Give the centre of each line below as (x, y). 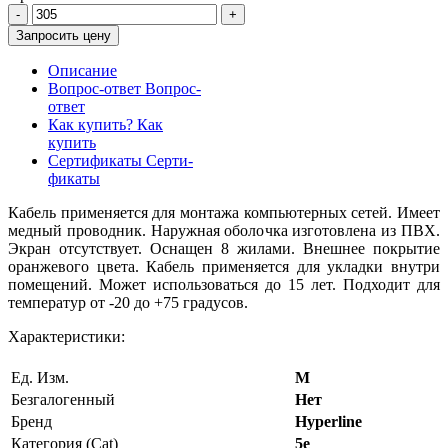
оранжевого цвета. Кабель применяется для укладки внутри (224, 266)
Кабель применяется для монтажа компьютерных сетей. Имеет (224, 212)
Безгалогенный (63, 399)
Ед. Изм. (40, 377)
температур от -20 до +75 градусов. (128, 302)
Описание (82, 70)
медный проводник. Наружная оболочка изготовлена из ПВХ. (224, 230)
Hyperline (328, 421)
